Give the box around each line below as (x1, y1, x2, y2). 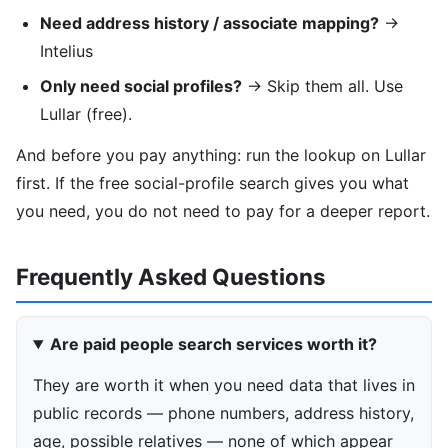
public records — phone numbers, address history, (33, 402, 414, 423)
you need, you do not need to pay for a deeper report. (16, 200, 430, 221)
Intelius (40, 41, 93, 62)
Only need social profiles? (40, 75, 242, 96)
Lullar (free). (40, 103, 132, 124)
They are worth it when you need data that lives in (33, 374, 415, 395)
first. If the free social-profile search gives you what (16, 172, 409, 193)
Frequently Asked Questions (16, 262, 326, 290)
